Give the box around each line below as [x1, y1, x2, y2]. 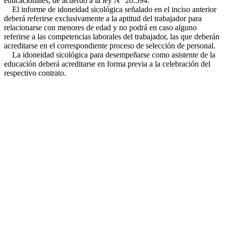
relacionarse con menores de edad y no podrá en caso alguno [4, 23, 197, 32]
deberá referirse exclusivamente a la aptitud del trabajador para [4, 14, 202, 23]
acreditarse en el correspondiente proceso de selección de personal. [4, 41, 215, 50]
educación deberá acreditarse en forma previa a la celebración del [4, 60, 210, 68]
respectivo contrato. [4, 69, 66, 77]
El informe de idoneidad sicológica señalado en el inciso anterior [4, 5, 216, 14]
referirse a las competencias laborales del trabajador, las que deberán [4, 32, 219, 41]
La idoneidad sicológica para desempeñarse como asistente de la [4, 50, 215, 59]
